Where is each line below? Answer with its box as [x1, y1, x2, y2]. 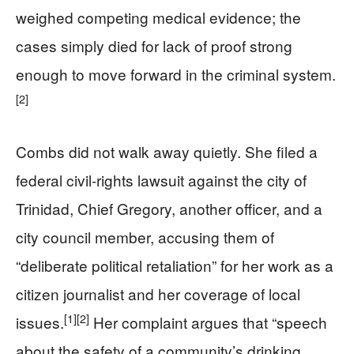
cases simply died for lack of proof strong [16, 35, 292, 57]
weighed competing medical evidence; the [16, 6, 301, 28]
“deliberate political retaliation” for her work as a [16, 254, 333, 277]
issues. [16, 311, 64, 333]
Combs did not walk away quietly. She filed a [16, 141, 318, 163]
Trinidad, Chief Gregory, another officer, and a [16, 198, 322, 220]
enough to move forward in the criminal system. [16, 63, 336, 85]
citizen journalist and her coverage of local [16, 283, 300, 305]
